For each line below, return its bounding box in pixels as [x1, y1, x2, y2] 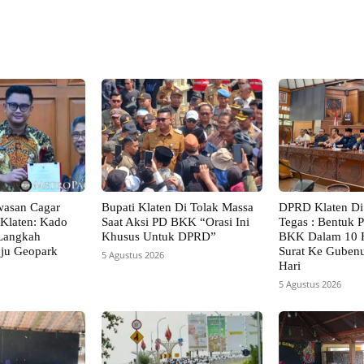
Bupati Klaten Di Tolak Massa [102, 200, 254, 214]
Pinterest [75, 28, 106, 38]
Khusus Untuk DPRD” [102, 229, 217, 243]
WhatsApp [245, 28, 284, 38]
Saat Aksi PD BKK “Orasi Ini [102, 214, 250, 228]
